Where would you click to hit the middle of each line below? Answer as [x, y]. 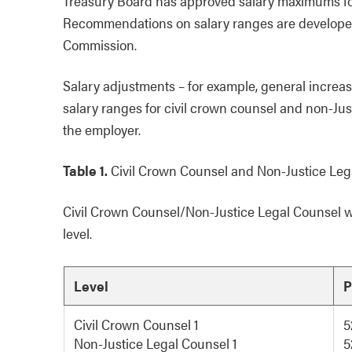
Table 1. [85, 170]
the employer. [102, 129]
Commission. [100, 44]
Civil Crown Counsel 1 [136, 324]
